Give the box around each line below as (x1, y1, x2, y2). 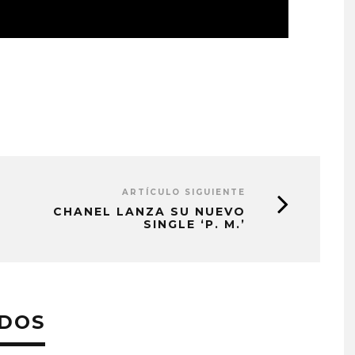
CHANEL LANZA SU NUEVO (53, 204, 246, 219)
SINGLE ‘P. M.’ (143, 216, 246, 231)
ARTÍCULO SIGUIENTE (122, 186, 246, 197)
